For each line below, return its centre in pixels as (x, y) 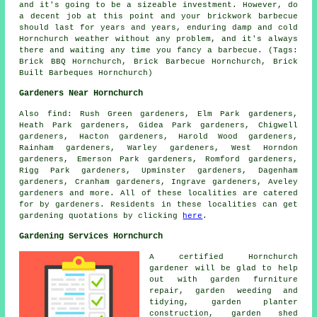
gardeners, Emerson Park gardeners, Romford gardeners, (158, 159)
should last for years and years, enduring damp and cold (158, 27)
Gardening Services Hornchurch (91, 236)
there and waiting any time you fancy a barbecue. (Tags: (158, 50)
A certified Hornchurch (224, 257)
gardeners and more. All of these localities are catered (158, 193)
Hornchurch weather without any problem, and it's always (158, 39)
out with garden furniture (224, 279)
